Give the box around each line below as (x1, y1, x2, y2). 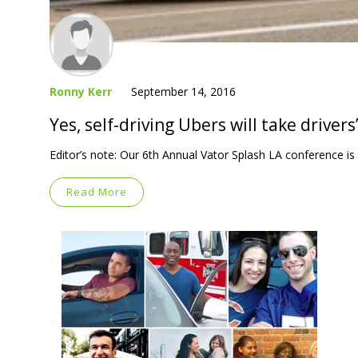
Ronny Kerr (50, 83, 112, 99)
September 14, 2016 (131, 83, 236, 99)
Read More (66, 184, 127, 199)
